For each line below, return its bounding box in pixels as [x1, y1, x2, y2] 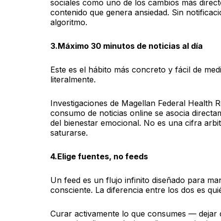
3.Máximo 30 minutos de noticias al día [50, 40, 203, 51]
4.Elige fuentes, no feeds [50, 151, 148, 161]
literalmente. [50, 74, 96, 84]
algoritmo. [50, 17, 87, 27]
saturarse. [50, 127, 88, 138]
